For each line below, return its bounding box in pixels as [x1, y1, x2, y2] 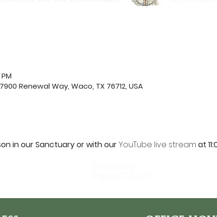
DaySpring [92, 160, 135, 172]
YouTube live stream [118, 139, 196, 150]
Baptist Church [92, 170, 154, 182]
